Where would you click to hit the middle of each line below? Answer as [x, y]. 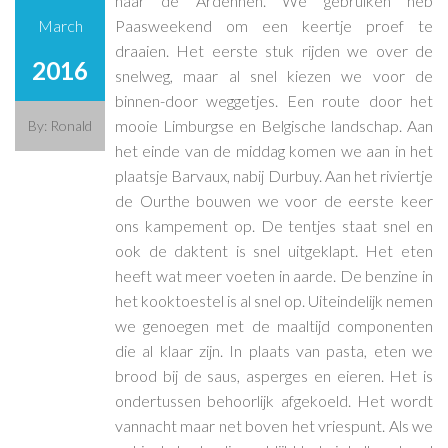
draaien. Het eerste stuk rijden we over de [274, 50]
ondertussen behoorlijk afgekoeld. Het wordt [274, 400]
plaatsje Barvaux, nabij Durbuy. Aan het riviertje [274, 175]
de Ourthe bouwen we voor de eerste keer [274, 200]
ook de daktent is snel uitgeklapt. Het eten [274, 250]
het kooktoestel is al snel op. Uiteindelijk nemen [274, 300]
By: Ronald [60, 125]
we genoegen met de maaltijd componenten [274, 325]
